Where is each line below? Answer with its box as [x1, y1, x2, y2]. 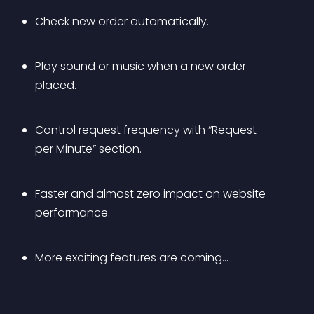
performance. [35, 205, 110, 221]
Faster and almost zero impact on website [35, 186, 268, 202]
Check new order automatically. [35, 13, 209, 29]
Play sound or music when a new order [35, 58, 249, 74]
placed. [35, 77, 76, 93]
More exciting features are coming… [35, 250, 228, 266]
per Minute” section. [35, 141, 142, 157]
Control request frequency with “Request [35, 122, 259, 138]
